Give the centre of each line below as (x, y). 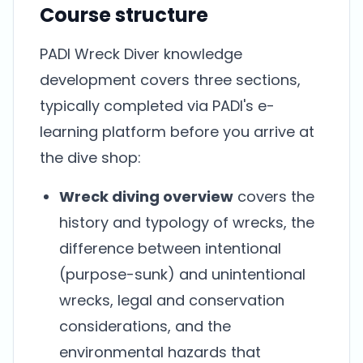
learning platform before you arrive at (177, 132)
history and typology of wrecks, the (187, 222)
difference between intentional (170, 248)
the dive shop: (90, 158)
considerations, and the (145, 326)
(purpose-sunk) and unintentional (182, 274)
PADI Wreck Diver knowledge (141, 54)
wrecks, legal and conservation (172, 300)
